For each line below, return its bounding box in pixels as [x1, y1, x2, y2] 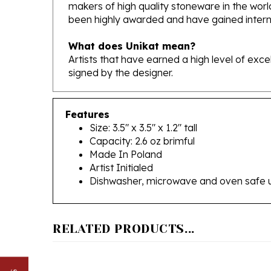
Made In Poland [90, 131, 162, 143]
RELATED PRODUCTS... [53, 204, 195, 218]
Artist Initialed [90, 144, 153, 156]
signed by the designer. [68, 49, 173, 61]
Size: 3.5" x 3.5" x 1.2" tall [90, 104, 197, 116]
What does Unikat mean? [68, 22, 195, 34]
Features [65, 91, 109, 103]
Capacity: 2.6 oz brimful [90, 117, 195, 129]
